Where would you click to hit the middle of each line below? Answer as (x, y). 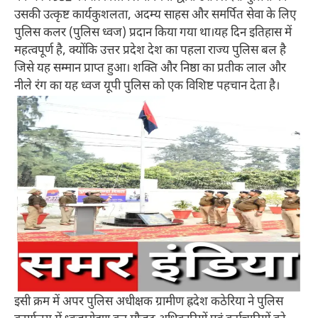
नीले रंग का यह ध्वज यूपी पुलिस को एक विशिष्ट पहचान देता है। (147, 87)
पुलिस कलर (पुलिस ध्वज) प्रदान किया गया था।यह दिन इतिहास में (153, 34)
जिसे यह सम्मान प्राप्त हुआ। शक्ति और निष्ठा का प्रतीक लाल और (150, 69)
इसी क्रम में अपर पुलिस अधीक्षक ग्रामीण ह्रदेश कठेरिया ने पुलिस (149, 303)
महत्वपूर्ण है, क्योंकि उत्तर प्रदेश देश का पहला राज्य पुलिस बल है (150, 51)
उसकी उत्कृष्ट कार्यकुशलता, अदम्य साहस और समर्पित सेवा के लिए (155, 16)
